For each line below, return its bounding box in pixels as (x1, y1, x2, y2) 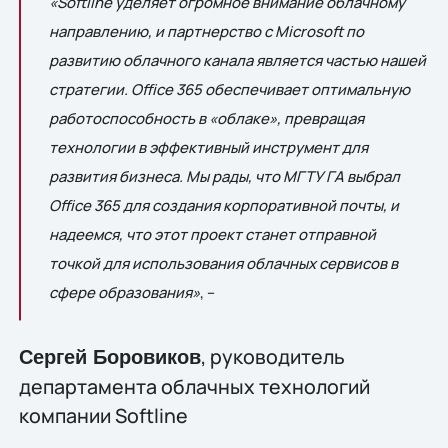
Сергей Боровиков (18, 346, 201, 369)
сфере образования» (48, 281, 200, 302)
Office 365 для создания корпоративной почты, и (48, 194, 399, 215)
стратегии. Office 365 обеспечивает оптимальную (48, 78, 410, 99)
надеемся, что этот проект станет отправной (48, 223, 376, 244)
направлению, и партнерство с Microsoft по (48, 20, 364, 41)
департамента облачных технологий (18, 373, 370, 401)
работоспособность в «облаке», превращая (48, 107, 364, 128)
